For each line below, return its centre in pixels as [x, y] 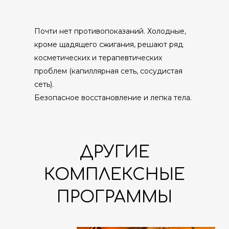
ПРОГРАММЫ [114, 197]
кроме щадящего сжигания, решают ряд [108, 44]
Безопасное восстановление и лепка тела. [113, 98]
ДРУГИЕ [114, 152]
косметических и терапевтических [98, 58]
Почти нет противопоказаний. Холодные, [110, 31]
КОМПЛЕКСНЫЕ [114, 175]
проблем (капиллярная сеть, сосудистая [108, 71]
